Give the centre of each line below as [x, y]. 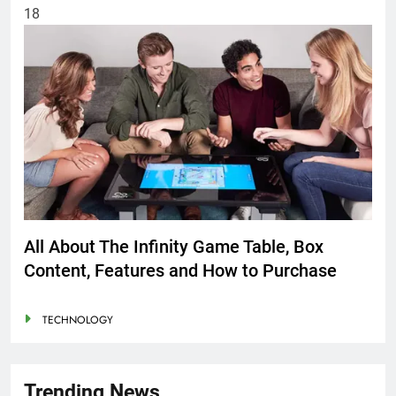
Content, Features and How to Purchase [180, 270]
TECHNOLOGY [78, 320]
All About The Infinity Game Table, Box [174, 246]
